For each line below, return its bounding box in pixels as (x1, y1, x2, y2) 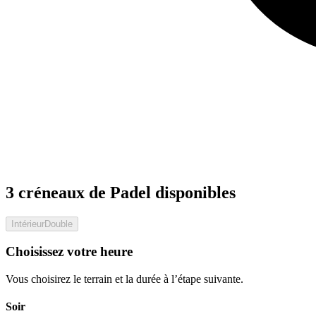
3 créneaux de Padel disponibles (6, 183, 236, 202)
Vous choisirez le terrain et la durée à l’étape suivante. (6, 273, 243, 286)
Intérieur (11, 218, 44, 229)
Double (44, 218, 73, 229)
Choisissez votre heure (6, 244, 133, 260)
